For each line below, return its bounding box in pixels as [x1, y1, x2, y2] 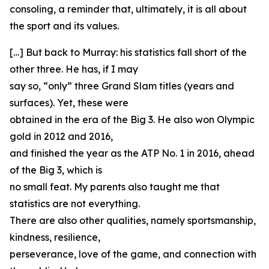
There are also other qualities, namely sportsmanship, [10, 214, 256, 226]
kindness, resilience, [10, 231, 100, 243]
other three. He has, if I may [10, 63, 138, 75]
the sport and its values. [10, 20, 119, 32]
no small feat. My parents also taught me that [10, 181, 220, 193]
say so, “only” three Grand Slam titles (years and [10, 80, 234, 92]
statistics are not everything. [10, 198, 140, 210]
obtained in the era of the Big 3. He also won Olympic [10, 113, 255, 125]
